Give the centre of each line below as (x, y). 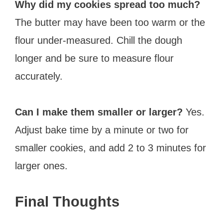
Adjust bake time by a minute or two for (102, 130)
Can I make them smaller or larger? (99, 112)
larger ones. (41, 166)
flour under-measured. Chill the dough (99, 40)
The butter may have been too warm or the (110, 22)
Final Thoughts (67, 201)
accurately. (39, 76)
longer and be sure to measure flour (94, 58)
